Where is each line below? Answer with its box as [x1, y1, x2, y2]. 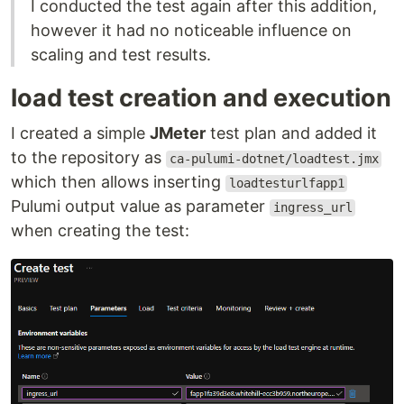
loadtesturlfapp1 [228, 176, 344, 191]
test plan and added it [206, 124, 377, 143]
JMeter [150, 124, 206, 143]
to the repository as [11, 148, 166, 168]
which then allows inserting [11, 172, 225, 192]
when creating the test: [11, 221, 189, 241]
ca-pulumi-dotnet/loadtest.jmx [169, 151, 379, 167]
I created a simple [11, 124, 150, 143]
